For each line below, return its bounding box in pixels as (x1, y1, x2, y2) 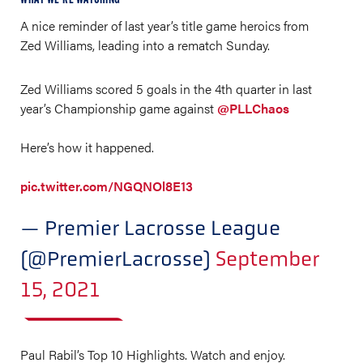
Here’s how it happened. (20, 138, 154, 156)
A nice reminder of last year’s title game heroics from (20, 16, 309, 35)
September (216, 246, 319, 271)
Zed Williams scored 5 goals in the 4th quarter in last (20, 79, 312, 98)
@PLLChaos (217, 99, 289, 117)
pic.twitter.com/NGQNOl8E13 (20, 177, 193, 195)
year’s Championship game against (20, 99, 217, 117)
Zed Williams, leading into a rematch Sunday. (20, 36, 270, 54)
